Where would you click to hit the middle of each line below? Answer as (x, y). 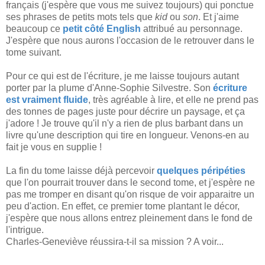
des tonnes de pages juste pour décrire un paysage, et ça (125, 111)
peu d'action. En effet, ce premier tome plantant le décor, (123, 206)
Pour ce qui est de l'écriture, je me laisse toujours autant (122, 76)
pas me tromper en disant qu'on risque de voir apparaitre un (130, 194)
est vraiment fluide (47, 99)
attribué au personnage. (192, 28)
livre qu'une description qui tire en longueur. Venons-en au (127, 135)
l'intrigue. (25, 230)
